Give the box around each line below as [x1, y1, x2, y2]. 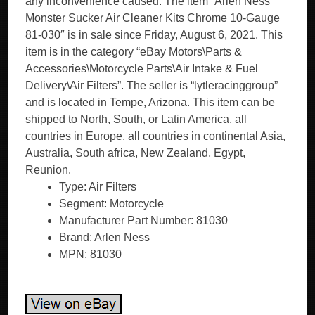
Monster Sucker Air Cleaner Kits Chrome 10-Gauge [25, 12, 281, 24]
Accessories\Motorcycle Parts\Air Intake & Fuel [25, 63, 259, 75]
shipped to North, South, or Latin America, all [25, 113, 247, 125]
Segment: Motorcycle [59, 198, 165, 210]
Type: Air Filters [59, 181, 137, 193]
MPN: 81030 [59, 248, 122, 260]
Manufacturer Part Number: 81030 [59, 214, 229, 226]
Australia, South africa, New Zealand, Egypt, [25, 147, 246, 159]
